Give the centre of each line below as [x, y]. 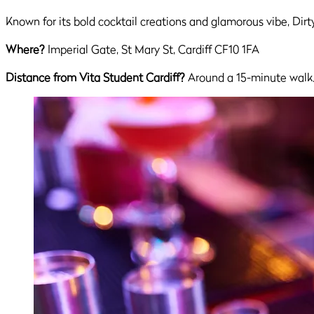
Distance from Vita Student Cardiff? [95, 77]
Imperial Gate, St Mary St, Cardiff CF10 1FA [152, 49]
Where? [25, 49]
